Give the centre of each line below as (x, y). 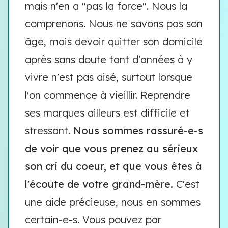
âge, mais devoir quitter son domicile (114, 41)
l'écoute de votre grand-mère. (99, 184)
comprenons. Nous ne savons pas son (114, 24)
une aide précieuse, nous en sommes (113, 202)
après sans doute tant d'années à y (109, 59)
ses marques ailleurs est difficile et (107, 113)
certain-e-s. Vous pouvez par (93, 220)
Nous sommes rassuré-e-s (138, 131)
